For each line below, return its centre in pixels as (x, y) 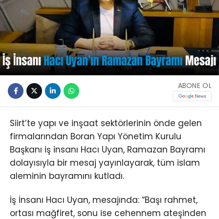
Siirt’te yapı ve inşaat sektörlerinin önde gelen (106, 123)
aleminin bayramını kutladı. (67, 176)
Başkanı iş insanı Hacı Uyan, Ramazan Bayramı (108, 150)
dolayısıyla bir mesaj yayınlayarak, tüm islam (105, 163)
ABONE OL (195, 85)
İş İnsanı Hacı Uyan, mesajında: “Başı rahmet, (104, 200)
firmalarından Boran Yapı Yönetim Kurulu (96, 137)
